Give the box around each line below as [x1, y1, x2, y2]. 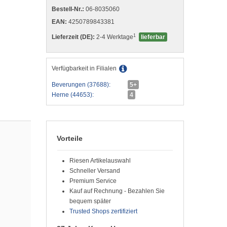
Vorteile [57, 134, 83, 142]
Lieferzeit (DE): [52, 33, 95, 41]
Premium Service [69, 177, 117, 184]
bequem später [69, 198, 111, 205]
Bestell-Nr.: [52, 6, 84, 13]
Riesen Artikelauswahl [69, 157, 131, 164]
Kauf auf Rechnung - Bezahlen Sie [69, 187, 165, 195]
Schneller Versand [69, 167, 120, 174]
